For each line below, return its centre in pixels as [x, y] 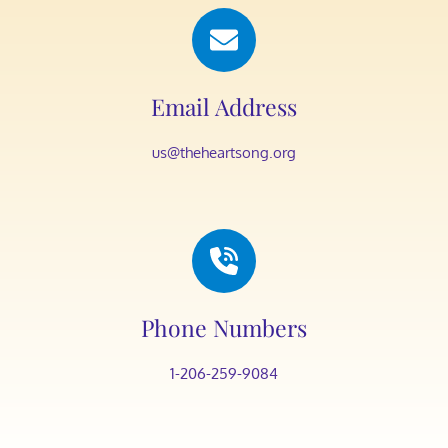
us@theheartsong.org [223, 152]
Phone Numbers [223, 327]
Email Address [223, 106]
